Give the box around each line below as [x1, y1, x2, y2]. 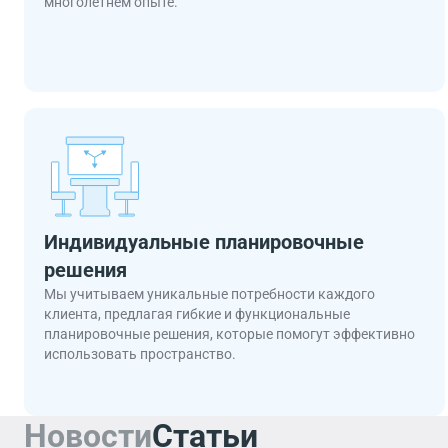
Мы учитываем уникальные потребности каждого [44, 286, 375, 302]
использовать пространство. [44, 346, 236, 362]
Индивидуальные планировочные [44, 230, 364, 254]
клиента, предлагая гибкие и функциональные [44, 306, 350, 322]
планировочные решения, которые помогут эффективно [44, 326, 415, 342]
